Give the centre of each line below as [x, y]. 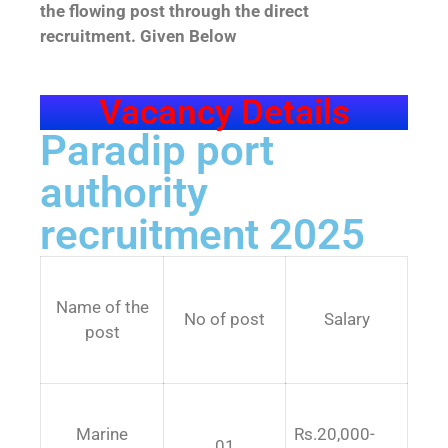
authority [124, 192]
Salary [346, 318]
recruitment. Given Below [140, 36]
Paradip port [157, 150]
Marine [102, 433]
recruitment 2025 [202, 234]
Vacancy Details [224, 112]
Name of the [102, 306]
